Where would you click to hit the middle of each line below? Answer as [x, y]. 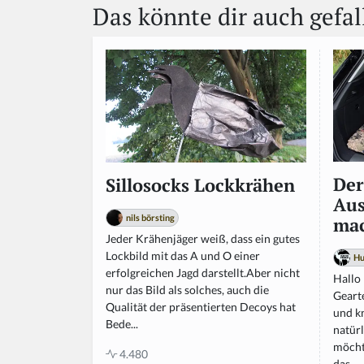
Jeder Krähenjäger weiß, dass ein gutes [203, 238]
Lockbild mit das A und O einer [183, 255]
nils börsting [150, 217]
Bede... [122, 323]
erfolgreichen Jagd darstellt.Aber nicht [203, 272]
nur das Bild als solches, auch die [187, 289]
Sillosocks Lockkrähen [200, 185]
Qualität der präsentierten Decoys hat [201, 306]
